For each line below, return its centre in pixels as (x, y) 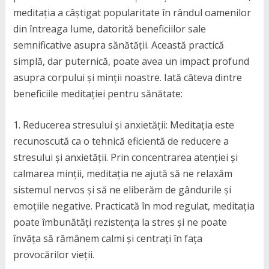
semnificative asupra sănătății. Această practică (118, 45)
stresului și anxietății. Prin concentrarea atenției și (125, 157)
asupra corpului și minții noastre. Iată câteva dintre (127, 77)
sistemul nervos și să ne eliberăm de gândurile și (122, 189)
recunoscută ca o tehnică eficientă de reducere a (121, 141)
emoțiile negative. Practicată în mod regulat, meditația (134, 206)
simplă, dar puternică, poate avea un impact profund (131, 61)
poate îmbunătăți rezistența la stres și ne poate (120, 222)
